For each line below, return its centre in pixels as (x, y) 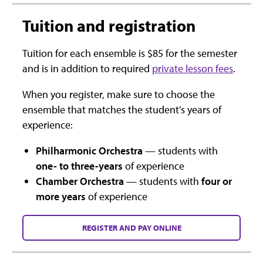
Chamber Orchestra (80, 181)
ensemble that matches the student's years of (122, 109)
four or (217, 181)
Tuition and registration (109, 25)
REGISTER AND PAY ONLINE (131, 227)
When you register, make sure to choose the (119, 94)
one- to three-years (80, 166)
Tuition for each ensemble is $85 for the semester (130, 53)
